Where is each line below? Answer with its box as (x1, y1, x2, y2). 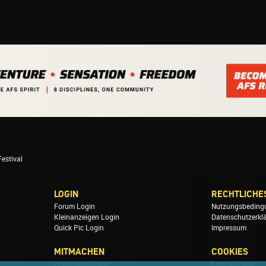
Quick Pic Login (54, 223, 104, 232)
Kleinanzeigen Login (54, 213, 120, 221)
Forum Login (54, 202, 96, 211)
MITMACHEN (54, 246, 105, 256)
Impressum (211, 223, 246, 232)
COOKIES (211, 246, 248, 256)
